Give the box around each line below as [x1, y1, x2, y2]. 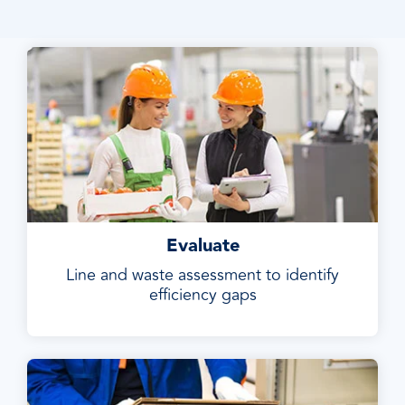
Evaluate [165, 231, 240, 260]
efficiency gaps [148, 282, 257, 307]
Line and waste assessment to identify [66, 262, 339, 287]
